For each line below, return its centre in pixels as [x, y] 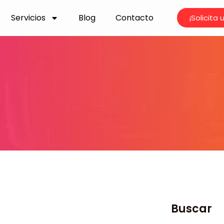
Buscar [191, 208]
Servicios [28, 17]
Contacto [135, 17]
